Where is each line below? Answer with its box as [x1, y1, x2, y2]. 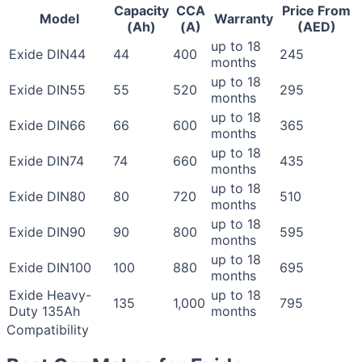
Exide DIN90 [9, 224, 86, 241]
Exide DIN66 [9, 117, 86, 134]
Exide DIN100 [9, 259, 91, 276]
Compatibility [6, 322, 89, 339]
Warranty [214, 11, 273, 27]
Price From [282, 2, 351, 19]
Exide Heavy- [9, 287, 91, 304]
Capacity [114, 2, 169, 19]
